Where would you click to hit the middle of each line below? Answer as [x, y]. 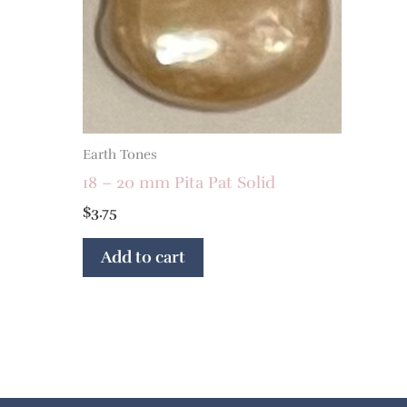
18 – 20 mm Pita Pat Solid [179, 183]
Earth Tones [120, 155]
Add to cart [143, 258]
